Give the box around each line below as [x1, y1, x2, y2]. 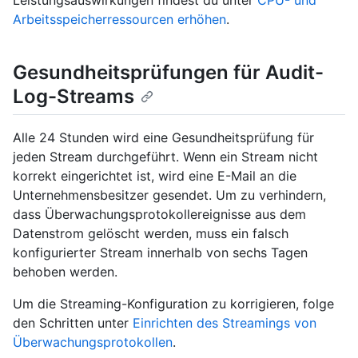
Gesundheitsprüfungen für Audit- [13, 61, 324, 85]
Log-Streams [13, 85, 134, 109]
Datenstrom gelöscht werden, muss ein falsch [13, 225, 288, 242]
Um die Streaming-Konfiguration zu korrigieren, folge [13, 296, 334, 312]
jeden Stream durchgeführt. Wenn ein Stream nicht [13, 149, 318, 165]
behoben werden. [13, 264, 117, 280]
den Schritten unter [13, 315, 133, 332]
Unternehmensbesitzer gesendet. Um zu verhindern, [13, 187, 326, 204]
